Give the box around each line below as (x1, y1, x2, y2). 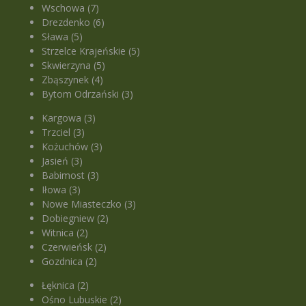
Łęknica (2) (42, 279, 89, 292)
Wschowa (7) (42, 1, 100, 15)
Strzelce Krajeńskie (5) (42, 44, 141, 58)
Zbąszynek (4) (42, 73, 104, 87)
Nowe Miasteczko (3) (42, 197, 137, 211)
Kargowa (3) (42, 111, 96, 125)
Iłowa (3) (42, 183, 81, 197)
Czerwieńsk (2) (42, 240, 107, 254)
